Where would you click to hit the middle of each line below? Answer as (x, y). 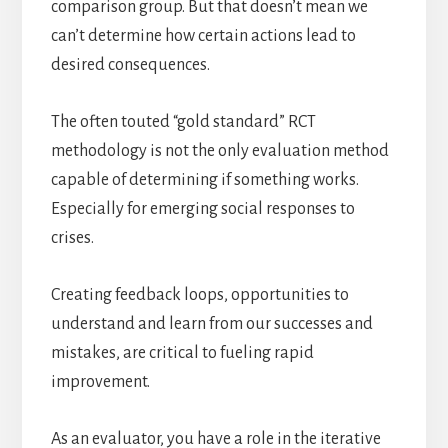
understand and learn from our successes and (211, 324)
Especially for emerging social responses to (202, 209)
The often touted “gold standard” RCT (183, 122)
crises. (72, 238)
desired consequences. (130, 65)
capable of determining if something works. (204, 180)
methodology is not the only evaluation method (219, 151)
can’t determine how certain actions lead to (203, 36)
